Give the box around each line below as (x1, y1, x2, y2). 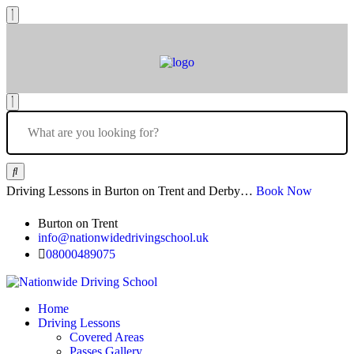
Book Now (256, 184, 312, 198)
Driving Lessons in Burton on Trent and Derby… (6, 184, 256, 198)
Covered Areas (70, 330, 144, 344)
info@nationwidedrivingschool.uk (38, 231, 209, 244)
